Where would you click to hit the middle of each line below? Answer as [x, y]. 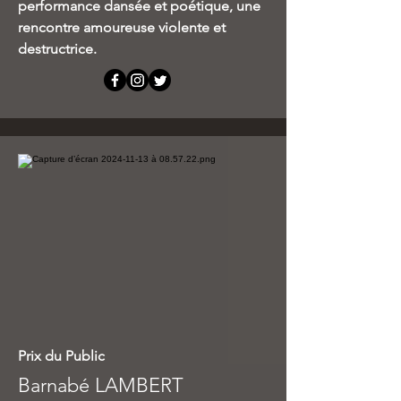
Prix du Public [61, 356]
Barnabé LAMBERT [101, 385]
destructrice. [57, 49]
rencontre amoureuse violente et [122, 27]
